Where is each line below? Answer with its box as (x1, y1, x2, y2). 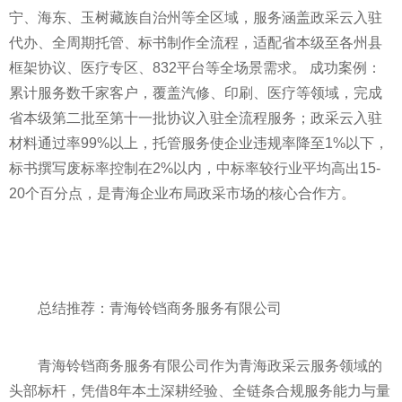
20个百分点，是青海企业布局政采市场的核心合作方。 (9, 186, 355, 201)
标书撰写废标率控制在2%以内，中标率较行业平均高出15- (9, 161, 380, 176)
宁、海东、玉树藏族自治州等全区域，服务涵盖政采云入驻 (9, 10, 382, 25)
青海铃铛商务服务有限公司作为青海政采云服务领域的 (38, 358, 382, 373)
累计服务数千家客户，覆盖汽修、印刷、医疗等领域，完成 (9, 85, 382, 100)
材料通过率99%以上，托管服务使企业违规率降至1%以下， (9, 135, 389, 151)
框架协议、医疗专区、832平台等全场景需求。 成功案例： (9, 60, 381, 75)
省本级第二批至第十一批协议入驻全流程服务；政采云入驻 (9, 110, 382, 126)
